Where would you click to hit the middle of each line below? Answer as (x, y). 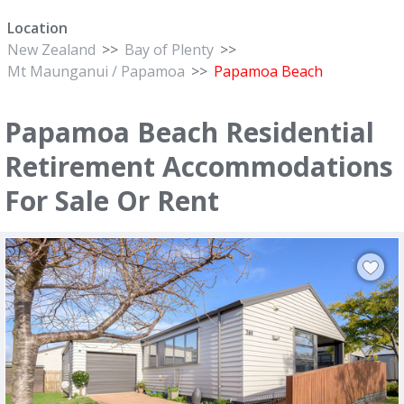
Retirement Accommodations (199, 166)
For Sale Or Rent (112, 201)
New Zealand (51, 50)
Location (37, 28)
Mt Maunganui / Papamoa (96, 71)
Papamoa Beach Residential (189, 132)
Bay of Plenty (169, 50)
